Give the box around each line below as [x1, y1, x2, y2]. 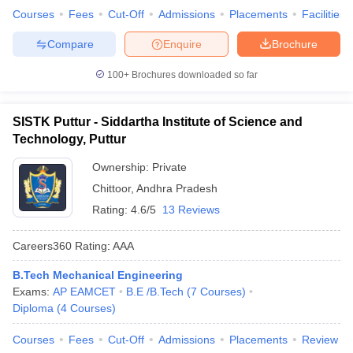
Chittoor [92, 182, 131, 195]
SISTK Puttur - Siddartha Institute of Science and [13, 115, 303, 128]
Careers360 [13, 239, 72, 252]
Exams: [13, 285, 53, 298]
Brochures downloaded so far [129, 69, 258, 80]
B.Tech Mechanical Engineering [13, 269, 183, 281]
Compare [46, 37, 94, 50]
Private [152, 161, 187, 173]
